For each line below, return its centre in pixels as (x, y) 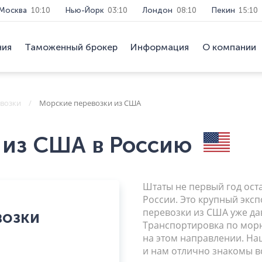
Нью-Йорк (85, 10)
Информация (160, 47)
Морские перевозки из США (90, 103)
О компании (229, 47)
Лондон (158, 10)
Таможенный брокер (71, 47)
